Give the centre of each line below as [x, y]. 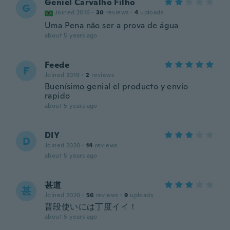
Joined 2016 [73, 12]
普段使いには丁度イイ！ [91, 207]
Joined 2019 [62, 75]
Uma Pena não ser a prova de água [112, 25]
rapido [57, 96]
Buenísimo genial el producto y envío [117, 87]
